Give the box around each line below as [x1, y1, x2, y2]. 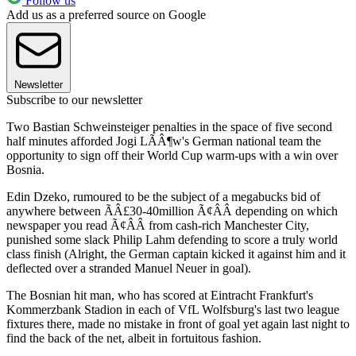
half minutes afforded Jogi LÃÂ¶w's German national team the [6, 133, 321, 148]
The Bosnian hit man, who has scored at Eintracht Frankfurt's [6, 288, 313, 302]
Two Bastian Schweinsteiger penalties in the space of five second [6, 119, 332, 133]
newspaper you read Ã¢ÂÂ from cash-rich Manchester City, [6, 218, 309, 232]
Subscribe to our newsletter [6, 92, 142, 106]
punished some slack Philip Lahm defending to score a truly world [6, 232, 338, 246]
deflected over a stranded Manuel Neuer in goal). [6, 261, 251, 275]
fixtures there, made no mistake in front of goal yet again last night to [6, 316, 350, 331]
